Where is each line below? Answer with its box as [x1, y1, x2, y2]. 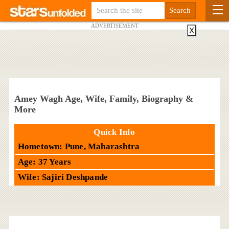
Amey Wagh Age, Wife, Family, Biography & [14, 94, 193, 104]
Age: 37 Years [17, 156, 72, 167]
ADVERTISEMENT [90, 22, 139, 29]
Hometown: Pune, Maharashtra [17, 141, 140, 151]
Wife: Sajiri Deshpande [17, 172, 108, 182]
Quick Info [94, 127, 135, 137]
